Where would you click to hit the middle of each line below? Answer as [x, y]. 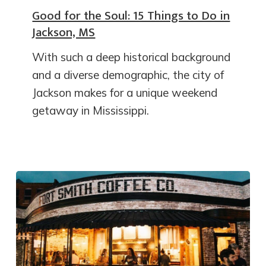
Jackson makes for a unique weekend [125, 92]
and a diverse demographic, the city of [128, 75]
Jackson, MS [64, 32]
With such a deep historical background [132, 57]
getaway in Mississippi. [91, 110]
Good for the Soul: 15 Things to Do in [131, 15]
